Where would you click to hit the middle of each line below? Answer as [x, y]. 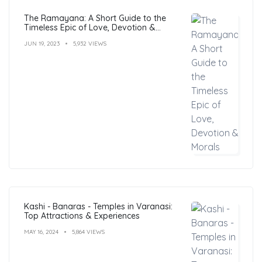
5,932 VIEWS [90, 43]
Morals [37, 37]
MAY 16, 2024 [41, 232]
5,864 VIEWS [88, 232]
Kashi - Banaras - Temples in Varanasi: [98, 206]
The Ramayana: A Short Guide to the [95, 18]
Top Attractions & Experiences [82, 216]
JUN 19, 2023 [42, 43]
